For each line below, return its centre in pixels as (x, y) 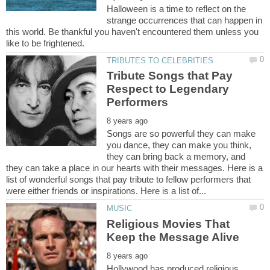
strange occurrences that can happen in (185, 20)
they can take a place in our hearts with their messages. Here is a (134, 168)
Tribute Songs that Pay (170, 76)
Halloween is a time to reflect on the (177, 9)
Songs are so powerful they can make (181, 134)
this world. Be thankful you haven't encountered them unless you (132, 32)
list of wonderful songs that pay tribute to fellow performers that (128, 180)
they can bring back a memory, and (176, 157)
